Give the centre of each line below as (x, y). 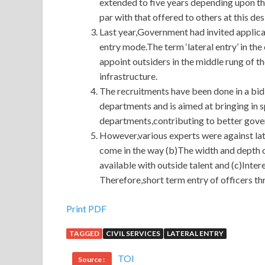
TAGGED (84, 234)
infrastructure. (128, 76)
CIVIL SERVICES (133, 234)
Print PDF (86, 209)
